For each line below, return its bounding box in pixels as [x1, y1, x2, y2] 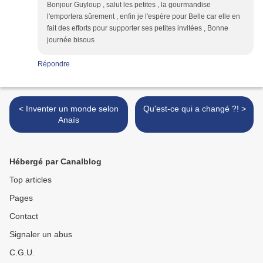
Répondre [38, 60, 70, 69]
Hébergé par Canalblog [9, 157, 102, 167]
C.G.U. [9, 248, 35, 258]
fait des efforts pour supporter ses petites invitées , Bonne [47, 24, 228, 33]
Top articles [9, 175, 52, 185]
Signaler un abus [9, 230, 72, 240]
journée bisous [47, 36, 95, 45]
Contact [9, 211, 38, 221]
